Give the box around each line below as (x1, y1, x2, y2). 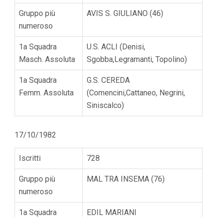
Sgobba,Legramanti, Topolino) (87, 54, 187, 64)
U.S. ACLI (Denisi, (87, 42, 145, 51)
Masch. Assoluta (19, 54, 75, 64)
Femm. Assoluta (19, 88, 74, 97)
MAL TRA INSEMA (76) (87, 174, 165, 184)
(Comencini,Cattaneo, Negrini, (87, 88, 185, 97)
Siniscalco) (87, 100, 124, 110)
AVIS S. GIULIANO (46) (87, 8, 163, 18)
